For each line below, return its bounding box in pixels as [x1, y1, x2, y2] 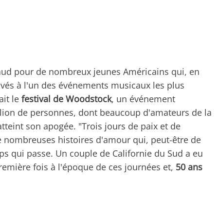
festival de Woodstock [21, 92, 111, 105]
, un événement [111, 92, 175, 105]
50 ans [176, 161, 202, 173]
